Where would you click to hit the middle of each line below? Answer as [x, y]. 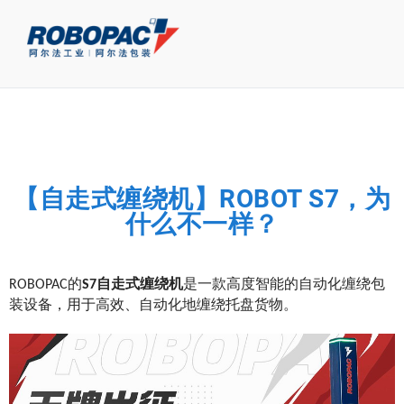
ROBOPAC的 [46, 285]
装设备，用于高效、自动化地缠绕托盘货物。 [153, 306]
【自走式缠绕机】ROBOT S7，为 [202, 199]
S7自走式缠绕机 [133, 285]
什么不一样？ [202, 224]
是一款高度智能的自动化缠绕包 [284, 285]
